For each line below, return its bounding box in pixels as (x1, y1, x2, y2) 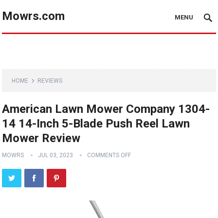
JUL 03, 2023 (38, 152, 73, 159)
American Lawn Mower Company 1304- (2, 102, 210, 116)
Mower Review (2, 131, 81, 145)
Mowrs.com (2, 9, 65, 23)
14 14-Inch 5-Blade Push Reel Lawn (2, 117, 190, 130)
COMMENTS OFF (87, 152, 131, 159)
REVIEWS (37, 77, 63, 84)
